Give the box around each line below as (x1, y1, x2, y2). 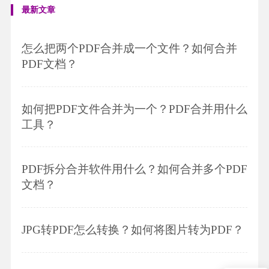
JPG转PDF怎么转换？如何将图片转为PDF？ (21, 223, 244, 237)
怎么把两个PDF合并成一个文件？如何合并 (21, 41, 237, 55)
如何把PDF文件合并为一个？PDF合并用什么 (21, 102, 247, 115)
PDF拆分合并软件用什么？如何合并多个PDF (21, 163, 247, 176)
